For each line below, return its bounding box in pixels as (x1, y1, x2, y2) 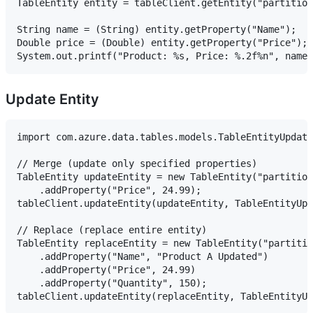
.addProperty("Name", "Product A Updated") (17, 250, 268, 262)
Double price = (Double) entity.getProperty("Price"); (17, 36, 307, 48)
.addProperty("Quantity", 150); (17, 277, 207, 289)
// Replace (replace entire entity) (17, 224, 207, 235)
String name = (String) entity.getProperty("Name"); (17, 23, 296, 35)
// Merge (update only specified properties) (17, 157, 257, 169)
